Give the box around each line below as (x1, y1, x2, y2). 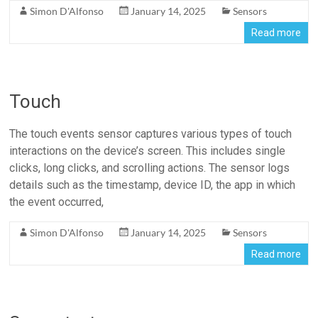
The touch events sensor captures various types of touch (9, 127, 292, 141)
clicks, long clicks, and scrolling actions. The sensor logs (9, 161, 290, 175)
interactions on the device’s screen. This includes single (9, 144, 286, 158)
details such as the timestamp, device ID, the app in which (9, 178, 296, 192)
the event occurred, (9, 195, 104, 209)
